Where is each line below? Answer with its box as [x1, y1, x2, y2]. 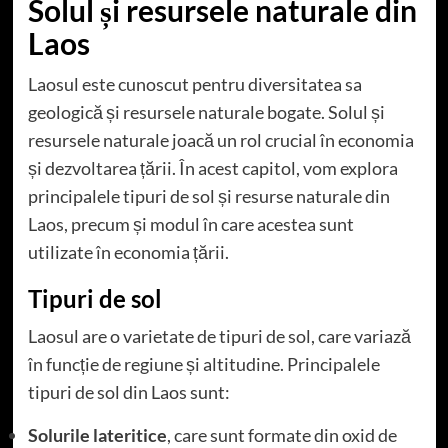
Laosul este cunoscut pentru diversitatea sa [27, 72, 362, 95]
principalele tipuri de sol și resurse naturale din [27, 184, 390, 207]
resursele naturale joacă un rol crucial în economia [27, 128, 414, 151]
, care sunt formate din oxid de [166, 423, 397, 446]
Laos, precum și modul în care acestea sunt [27, 212, 354, 235]
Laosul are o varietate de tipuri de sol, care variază [27, 324, 411, 347]
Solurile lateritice [27, 423, 167, 446]
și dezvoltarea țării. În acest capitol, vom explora [27, 156, 398, 179]
